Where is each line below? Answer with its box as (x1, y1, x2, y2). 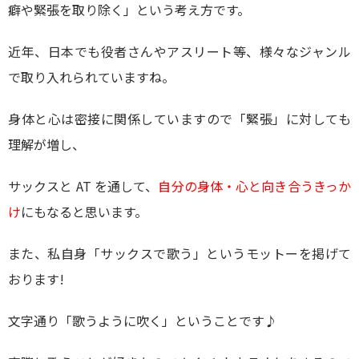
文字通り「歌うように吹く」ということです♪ (8, 311, 277, 330)
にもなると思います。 (21, 202, 147, 221)
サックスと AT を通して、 (8, 176, 159, 196)
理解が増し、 (8, 135, 85, 154)
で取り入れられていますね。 (8, 67, 175, 87)
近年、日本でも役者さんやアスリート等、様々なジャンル (8, 42, 351, 61)
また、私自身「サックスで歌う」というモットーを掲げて (8, 244, 351, 263)
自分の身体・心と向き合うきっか (158, 176, 352, 196)
